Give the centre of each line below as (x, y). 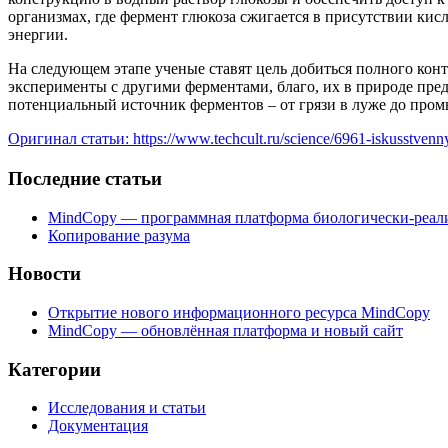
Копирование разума (119, 235)
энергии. (38, 34)
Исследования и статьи (127, 408)
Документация (98, 426)
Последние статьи (85, 178)
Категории (54, 369)
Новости (44, 274)
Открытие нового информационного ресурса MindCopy (239, 313)
